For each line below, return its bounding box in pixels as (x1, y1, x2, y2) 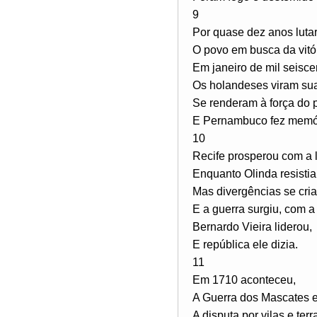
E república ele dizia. (192, 238, 298, 250)
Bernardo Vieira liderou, (192, 220, 312, 233)
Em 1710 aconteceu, (192, 273, 296, 286)
